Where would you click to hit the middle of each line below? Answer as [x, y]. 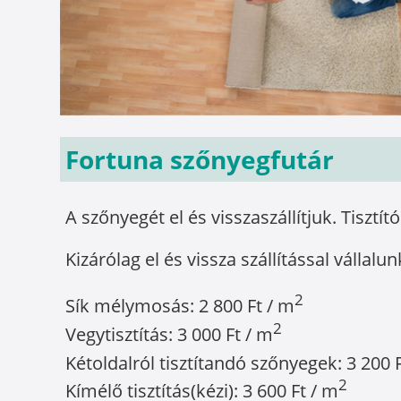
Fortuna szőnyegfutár [200, 160]
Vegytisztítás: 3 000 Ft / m [170, 334]
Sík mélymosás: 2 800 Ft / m [180, 305]
